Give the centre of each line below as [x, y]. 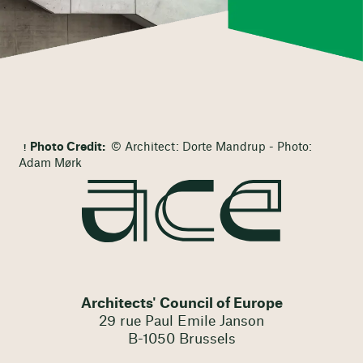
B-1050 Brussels [181, 339]
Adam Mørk [50, 163]
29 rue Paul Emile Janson [181, 321]
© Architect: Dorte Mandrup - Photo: [210, 147]
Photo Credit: [69, 147]
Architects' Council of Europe [181, 303]
